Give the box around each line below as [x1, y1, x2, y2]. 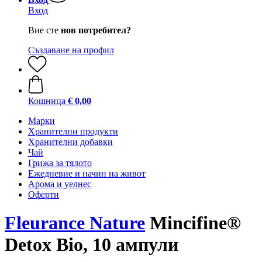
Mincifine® [145, 212, 241, 234]
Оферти [28, 189, 59, 199]
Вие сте [28, 25, 61, 35]
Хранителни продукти [28, 126, 118, 136]
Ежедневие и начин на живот [28, 168, 146, 178]
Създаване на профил [28, 45, 114, 55]
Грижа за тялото [28, 158, 92, 168]
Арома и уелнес [28, 179, 91, 189]
